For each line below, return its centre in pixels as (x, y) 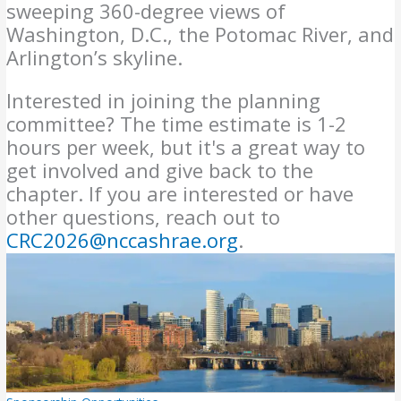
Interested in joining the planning (164, 101)
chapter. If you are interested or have (180, 194)
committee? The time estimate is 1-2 (177, 124)
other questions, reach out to (144, 217)
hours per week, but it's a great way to (186, 147)
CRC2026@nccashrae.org (123, 240)
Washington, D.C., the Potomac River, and (200, 34)
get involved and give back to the (160, 171)
